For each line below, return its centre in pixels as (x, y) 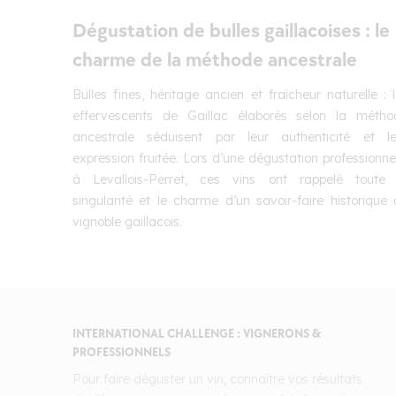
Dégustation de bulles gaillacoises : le (231, 31)
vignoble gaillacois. (127, 222)
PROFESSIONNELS (122, 352)
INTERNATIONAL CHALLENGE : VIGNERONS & (197, 334)
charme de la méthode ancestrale (215, 61)
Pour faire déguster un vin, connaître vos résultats (217, 379)
